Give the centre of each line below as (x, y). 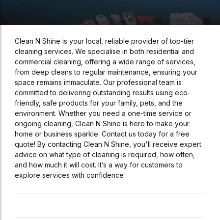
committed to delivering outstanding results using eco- (103, 93)
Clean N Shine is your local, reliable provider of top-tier (104, 41)
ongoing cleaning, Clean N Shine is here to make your (102, 124)
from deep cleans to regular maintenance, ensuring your (106, 72)
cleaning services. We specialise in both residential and (104, 52)
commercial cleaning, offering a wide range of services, (105, 62)
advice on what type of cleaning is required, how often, (105, 155)
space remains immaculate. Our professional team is (98, 82)
